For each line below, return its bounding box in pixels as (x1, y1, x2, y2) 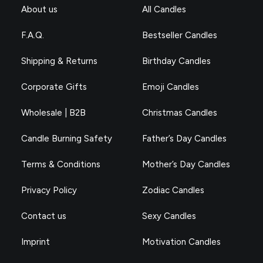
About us (21, 4, 58, 15)
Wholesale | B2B (21, 107, 86, 118)
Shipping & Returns (21, 56, 97, 66)
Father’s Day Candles (142, 133, 227, 144)
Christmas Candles (142, 107, 217, 118)
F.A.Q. (21, 30, 44, 41)
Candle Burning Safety (21, 133, 112, 144)
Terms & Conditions (21, 159, 100, 170)
